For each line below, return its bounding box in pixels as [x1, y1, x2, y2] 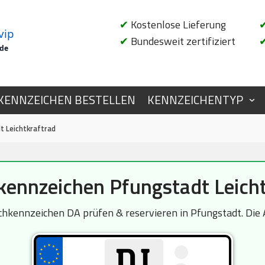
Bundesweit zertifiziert [128, 33, 235, 49]
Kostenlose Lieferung [128, 17, 226, 33]
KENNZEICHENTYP [147, 91, 243, 109]
